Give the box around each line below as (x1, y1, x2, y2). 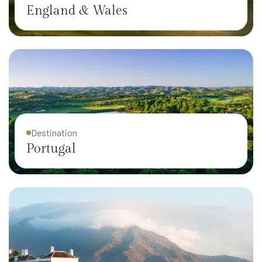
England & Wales (26, 3, 127, 19)
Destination (31, 127, 77, 139)
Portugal (26, 141, 76, 157)
